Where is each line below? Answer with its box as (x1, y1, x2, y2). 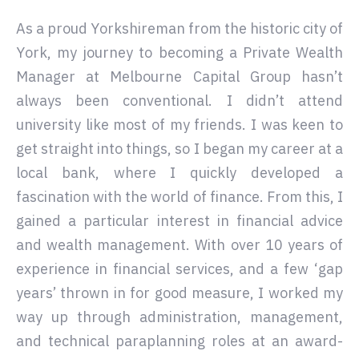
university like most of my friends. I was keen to (16, 115, 343, 134)
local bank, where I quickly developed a (16, 163, 343, 182)
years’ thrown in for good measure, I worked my (16, 284, 343, 302)
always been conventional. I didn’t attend (16, 91, 343, 110)
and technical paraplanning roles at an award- (16, 332, 343, 350)
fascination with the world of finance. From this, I (16, 188, 343, 206)
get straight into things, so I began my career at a (16, 139, 343, 158)
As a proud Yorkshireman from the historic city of (16, 19, 343, 38)
